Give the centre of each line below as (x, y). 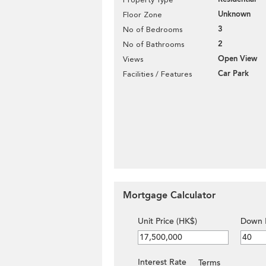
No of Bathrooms (153, 44)
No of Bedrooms (153, 29)
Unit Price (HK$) (167, 221)
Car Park (233, 74)
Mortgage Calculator (169, 195)
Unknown (234, 14)
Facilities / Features (157, 74)
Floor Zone (142, 15)
